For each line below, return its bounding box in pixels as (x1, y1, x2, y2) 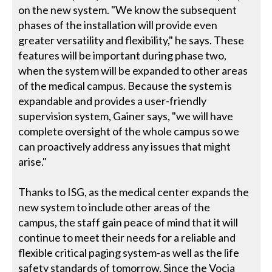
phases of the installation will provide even (18, 18, 218, 32)
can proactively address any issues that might (18, 140, 231, 154)
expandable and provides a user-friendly (18, 94, 207, 108)
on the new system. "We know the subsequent (18, 3, 237, 17)
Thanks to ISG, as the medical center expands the (18, 185, 250, 199)
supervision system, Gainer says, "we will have (18, 109, 234, 123)
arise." (18, 155, 47, 169)
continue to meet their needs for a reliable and (18, 231, 236, 245)
